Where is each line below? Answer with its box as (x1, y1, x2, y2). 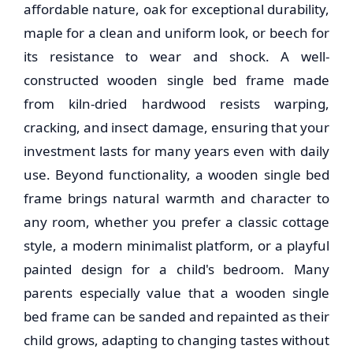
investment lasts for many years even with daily (24, 142, 329, 160)
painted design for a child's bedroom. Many (24, 260, 329, 278)
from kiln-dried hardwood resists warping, (24, 95, 329, 113)
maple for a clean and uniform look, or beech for (24, 24, 329, 42)
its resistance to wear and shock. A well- (24, 47, 329, 65)
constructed (24, 71, 108, 89)
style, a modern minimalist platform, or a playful (24, 236, 329, 255)
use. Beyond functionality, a (24, 165, 209, 184)
